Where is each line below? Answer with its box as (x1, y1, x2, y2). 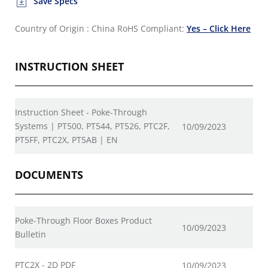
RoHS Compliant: (117, 23, 187, 34)
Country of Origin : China (15, 23, 115, 34)
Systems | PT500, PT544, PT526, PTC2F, (15, 120, 170, 132)
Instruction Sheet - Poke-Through (15, 106, 147, 118)
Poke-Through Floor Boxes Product (15, 215, 152, 226)
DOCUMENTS (15, 167, 83, 182)
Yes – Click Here (187, 23, 251, 34)
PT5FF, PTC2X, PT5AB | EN (15, 134, 118, 145)
